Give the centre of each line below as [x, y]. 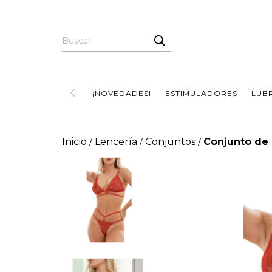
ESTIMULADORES [201, 93]
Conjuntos [170, 142]
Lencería [116, 142]
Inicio [74, 142]
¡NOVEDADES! [122, 93]
